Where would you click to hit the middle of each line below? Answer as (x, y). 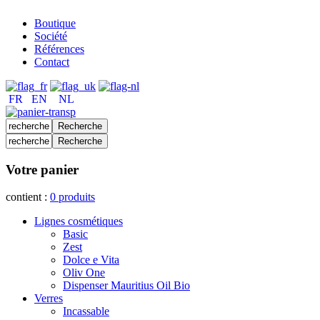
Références (59, 49)
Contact (52, 62)
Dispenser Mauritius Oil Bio (126, 286)
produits (77, 197)
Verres (49, 299)
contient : (28, 197)
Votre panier (42, 169)
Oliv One (84, 273)
